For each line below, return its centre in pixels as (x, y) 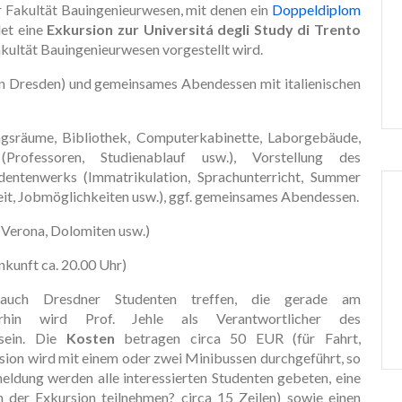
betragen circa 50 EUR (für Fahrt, (237, 337)
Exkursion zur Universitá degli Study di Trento (204, 29)
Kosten (90, 337)
